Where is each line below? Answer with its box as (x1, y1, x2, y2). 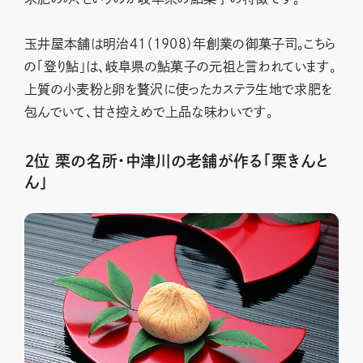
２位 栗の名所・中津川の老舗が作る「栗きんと (24, 153, 329, 169)
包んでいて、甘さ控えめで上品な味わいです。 (24, 105, 274, 119)
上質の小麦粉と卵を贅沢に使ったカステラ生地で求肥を (24, 83, 333, 96)
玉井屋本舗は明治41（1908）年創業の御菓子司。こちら (24, 37, 336, 51)
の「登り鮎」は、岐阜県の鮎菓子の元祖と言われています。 (24, 60, 337, 74)
